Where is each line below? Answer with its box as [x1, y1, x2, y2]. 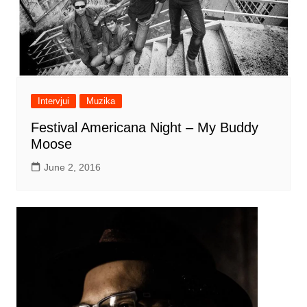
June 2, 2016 [43, 161, 101, 173]
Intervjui [37, 95, 69, 106]
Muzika [86, 95, 115, 106]
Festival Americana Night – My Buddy [30, 119, 258, 135]
